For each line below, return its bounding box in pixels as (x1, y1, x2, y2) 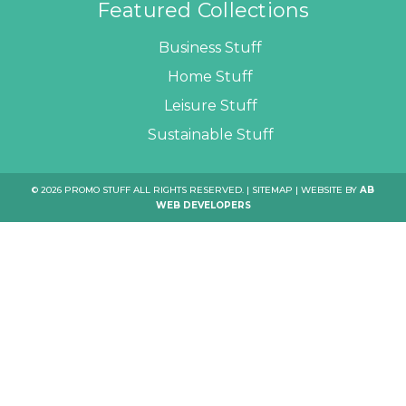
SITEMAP (252, 183, 293, 196)
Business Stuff (159, 38, 263, 56)
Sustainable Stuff (147, 125, 274, 143)
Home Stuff (168, 67, 254, 85)
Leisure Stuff (163, 96, 257, 114)
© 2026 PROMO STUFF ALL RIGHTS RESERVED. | (32, 183, 252, 196)
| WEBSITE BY (293, 183, 360, 196)
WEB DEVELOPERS (155, 198, 251, 211)
